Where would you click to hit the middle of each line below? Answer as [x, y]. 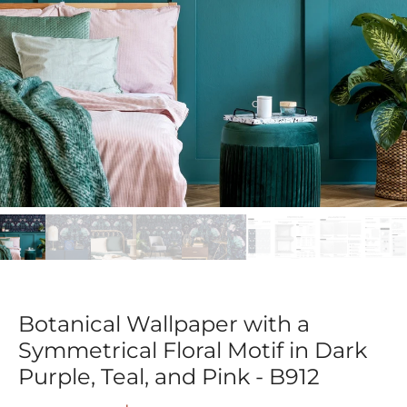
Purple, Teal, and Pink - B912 [169, 377]
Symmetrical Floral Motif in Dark [193, 350]
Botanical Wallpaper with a [164, 324]
